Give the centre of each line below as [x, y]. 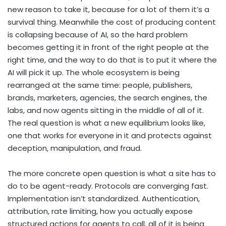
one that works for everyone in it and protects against [110, 136]
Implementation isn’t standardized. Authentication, [104, 199]
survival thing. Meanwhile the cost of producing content [112, 22]
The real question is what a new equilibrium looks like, [106, 123]
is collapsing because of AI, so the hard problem [98, 35]
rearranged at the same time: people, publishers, [100, 85]
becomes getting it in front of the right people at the [108, 47]
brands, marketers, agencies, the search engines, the [107, 98]
